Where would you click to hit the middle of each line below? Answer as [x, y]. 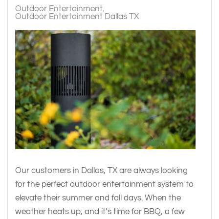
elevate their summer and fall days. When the [98, 197]
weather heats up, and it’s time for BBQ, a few [100, 211]
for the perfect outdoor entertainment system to [104, 184]
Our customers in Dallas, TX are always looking [101, 170]
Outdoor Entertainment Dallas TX [77, 16]
